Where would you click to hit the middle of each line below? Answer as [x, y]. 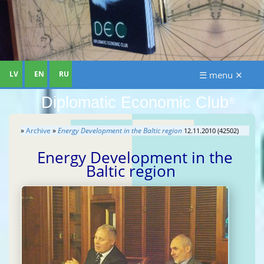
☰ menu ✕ [221, 75]
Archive [38, 131]
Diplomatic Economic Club [135, 103]
